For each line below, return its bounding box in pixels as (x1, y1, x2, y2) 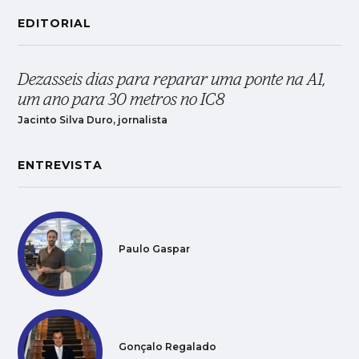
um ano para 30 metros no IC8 (18, 91, 226, 108)
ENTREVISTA (18, 157, 103, 172)
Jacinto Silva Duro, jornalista (18, 113, 168, 126)
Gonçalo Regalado (119, 341, 217, 353)
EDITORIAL (18, 15, 92, 30)
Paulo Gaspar (119, 243, 191, 256)
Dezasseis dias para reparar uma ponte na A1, (18, 71, 327, 88)
